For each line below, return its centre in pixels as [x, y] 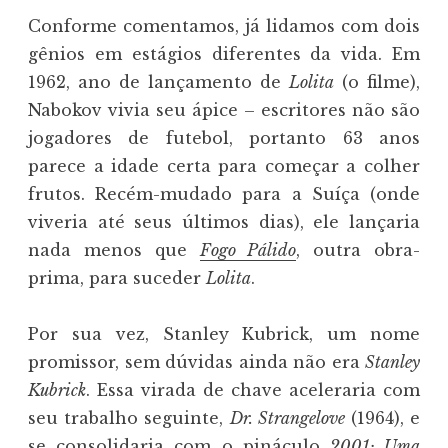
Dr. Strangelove [287, 417]
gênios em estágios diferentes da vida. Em [224, 53]
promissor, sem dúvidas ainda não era [196, 361]
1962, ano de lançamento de [158, 81]
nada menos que [114, 249]
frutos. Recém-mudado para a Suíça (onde [224, 193]
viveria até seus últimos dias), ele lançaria [224, 221]
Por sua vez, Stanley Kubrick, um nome [224, 333]
